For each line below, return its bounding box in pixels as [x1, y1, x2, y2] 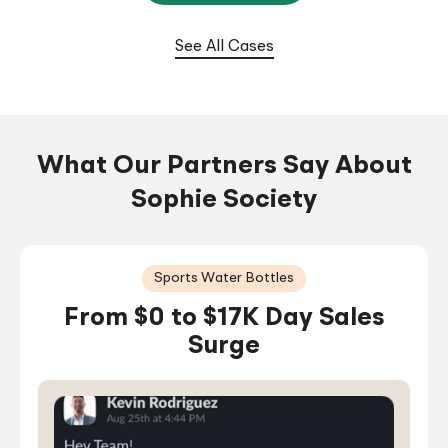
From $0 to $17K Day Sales [64, 304, 384, 331]
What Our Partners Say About [36, 153, 412, 180]
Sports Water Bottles [154, 270, 294, 285]
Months [44, 36, 130, 61]
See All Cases [174, 39, 274, 56]
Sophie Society [131, 187, 317, 214]
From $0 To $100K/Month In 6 [44, 8, 379, 33]
